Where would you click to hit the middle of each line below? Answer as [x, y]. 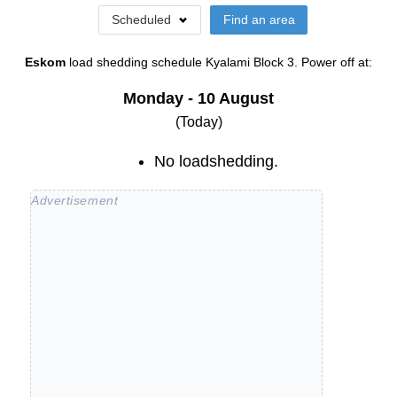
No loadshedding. [216, 162]
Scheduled [141, 19]
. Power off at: [333, 62]
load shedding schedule [137, 62]
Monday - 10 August [198, 99]
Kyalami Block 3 [250, 62]
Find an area [259, 19]
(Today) [198, 122]
